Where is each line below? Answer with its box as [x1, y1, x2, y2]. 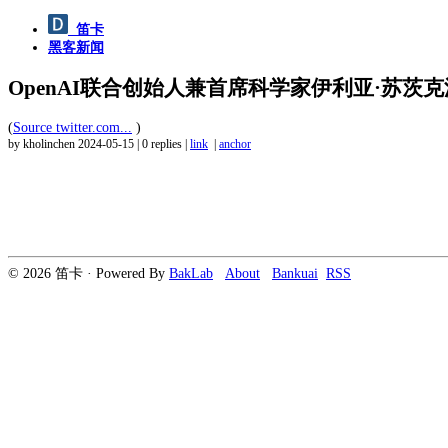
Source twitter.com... [13, 119, 132, 135]
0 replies [142, 137, 182, 151]
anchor [219, 137, 251, 151]
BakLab [169, 265, 213, 281]
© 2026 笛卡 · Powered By [8, 265, 169, 281]
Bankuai [272, 265, 318, 281]
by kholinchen [8, 137, 78, 151]
